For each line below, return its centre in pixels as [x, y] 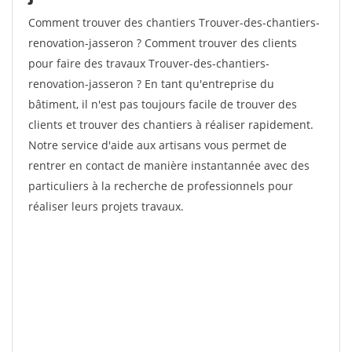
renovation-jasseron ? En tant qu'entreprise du [151, 84]
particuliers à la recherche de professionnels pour [161, 186]
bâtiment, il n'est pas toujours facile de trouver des [163, 104]
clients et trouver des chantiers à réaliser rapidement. [171, 125]
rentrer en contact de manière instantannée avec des [169, 165]
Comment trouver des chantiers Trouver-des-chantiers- [174, 22]
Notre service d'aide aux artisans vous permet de [158, 145]
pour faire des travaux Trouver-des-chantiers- [149, 63]
